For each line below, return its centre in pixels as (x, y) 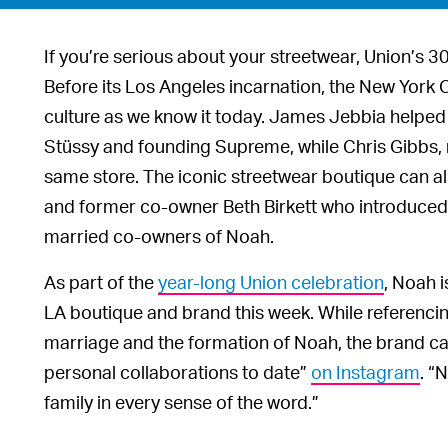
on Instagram (365, 371)
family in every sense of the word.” (181, 401)
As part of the (101, 281)
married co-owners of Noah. (159, 235)
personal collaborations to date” (177, 371)
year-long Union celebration (271, 281)
